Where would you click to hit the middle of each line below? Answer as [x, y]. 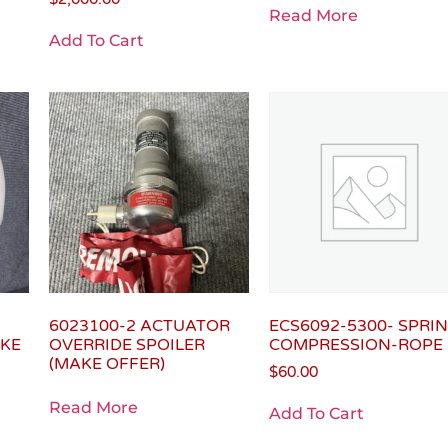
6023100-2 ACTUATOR [139, 325]
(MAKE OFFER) [106, 363]
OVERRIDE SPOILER [126, 344]
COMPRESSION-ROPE [356, 344]
